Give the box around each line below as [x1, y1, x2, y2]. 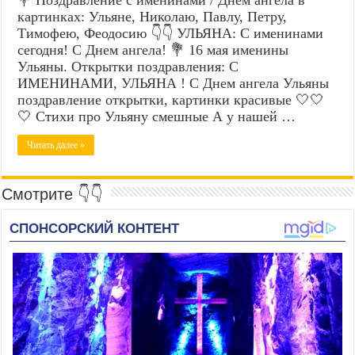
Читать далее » [27, 139, 86, 151]
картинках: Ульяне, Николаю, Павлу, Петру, [17, 8, 288, 25]
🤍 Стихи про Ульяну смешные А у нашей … [17, 108, 296, 124]
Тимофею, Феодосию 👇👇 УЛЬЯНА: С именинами [17, 25, 324, 41]
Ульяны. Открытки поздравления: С [17, 58, 239, 74]
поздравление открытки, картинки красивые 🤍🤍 [17, 91, 325, 108]
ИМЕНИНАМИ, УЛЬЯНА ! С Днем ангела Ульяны [17, 74, 330, 91]
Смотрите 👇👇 [2, 185, 104, 203]
